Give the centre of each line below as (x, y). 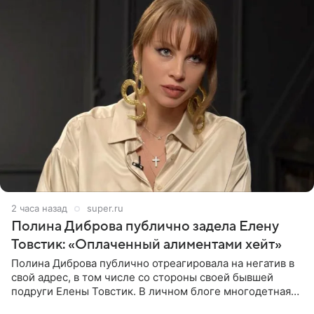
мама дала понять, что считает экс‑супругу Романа (142, 306)
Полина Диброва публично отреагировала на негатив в (153, 264)
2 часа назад (39, 209)
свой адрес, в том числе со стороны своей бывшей (142, 278)
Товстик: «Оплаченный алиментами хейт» (146, 245)
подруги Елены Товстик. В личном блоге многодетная (151, 292)
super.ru (105, 209)
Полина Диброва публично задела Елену (145, 227)
